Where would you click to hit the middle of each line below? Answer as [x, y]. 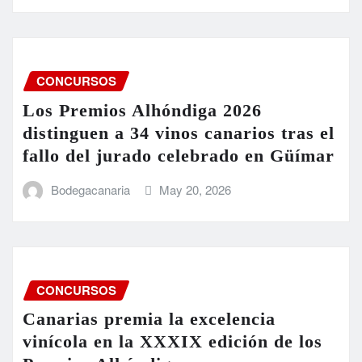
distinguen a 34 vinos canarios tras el [179, 133]
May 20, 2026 [196, 189]
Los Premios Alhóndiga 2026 [142, 110]
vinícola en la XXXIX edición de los [173, 342]
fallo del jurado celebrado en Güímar [179, 155]
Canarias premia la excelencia [149, 319]
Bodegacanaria [90, 189]
